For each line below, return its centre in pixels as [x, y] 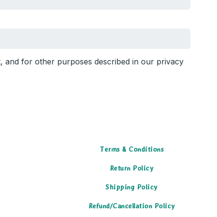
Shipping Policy [132, 187]
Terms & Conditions [132, 149]
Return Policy [132, 168]
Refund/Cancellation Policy [132, 206]
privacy [170, 61]
